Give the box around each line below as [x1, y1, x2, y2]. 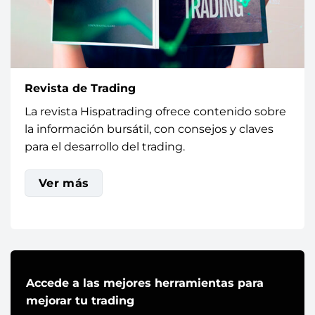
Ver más [38, 176, 89, 191]
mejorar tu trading [26, 294, 134, 307]
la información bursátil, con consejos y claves [25, 122, 274, 136]
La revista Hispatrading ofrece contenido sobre [25, 104, 286, 118]
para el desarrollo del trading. [25, 139, 185, 153]
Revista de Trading [25, 81, 136, 95]
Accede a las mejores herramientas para [26, 276, 264, 290]
